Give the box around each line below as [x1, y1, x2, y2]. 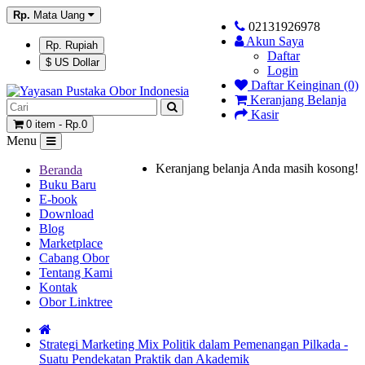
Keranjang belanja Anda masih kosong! [156, 161, 358, 175]
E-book [39, 192, 77, 206]
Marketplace [39, 236, 103, 250]
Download [39, 207, 94, 221]
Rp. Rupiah [46, 39, 98, 51]
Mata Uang [33, 9, 85, 21]
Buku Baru [39, 178, 96, 191]
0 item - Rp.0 [26, 118, 87, 130]
